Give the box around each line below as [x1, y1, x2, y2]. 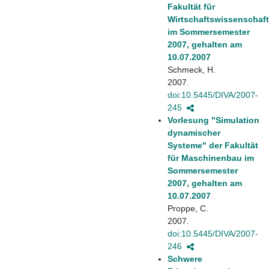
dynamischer [168, 127, 220, 138]
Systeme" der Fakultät [168, 140, 258, 150]
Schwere [168, 253, 202, 264]
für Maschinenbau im [168, 153, 254, 163]
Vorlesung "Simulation [168, 115, 259, 125]
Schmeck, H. [168, 64, 216, 74]
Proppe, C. [168, 203, 208, 213]
